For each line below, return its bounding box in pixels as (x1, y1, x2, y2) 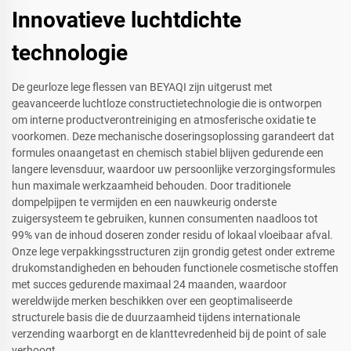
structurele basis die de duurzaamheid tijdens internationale (12, 311, 300, 324)
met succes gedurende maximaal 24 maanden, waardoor (12, 278, 287, 291)
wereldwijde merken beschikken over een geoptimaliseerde (12, 295, 292, 308)
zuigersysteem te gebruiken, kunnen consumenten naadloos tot (12, 212, 318, 226)
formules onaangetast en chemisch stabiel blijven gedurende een (12, 147, 324, 160)
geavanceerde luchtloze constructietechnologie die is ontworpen (12, 97, 322, 110)
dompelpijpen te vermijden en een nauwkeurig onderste (12, 196, 277, 209)
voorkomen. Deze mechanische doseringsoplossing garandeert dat (12, 130, 335, 143)
